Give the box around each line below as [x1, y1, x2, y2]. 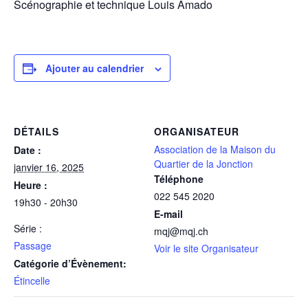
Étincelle [14, 274, 50, 287]
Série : [14, 221, 42, 235]
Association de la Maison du [154, 142, 276, 156]
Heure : [14, 178, 47, 192]
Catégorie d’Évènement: [14, 256, 126, 270]
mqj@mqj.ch [154, 224, 208, 238]
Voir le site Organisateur [154, 241, 258, 255]
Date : [14, 143, 41, 157]
